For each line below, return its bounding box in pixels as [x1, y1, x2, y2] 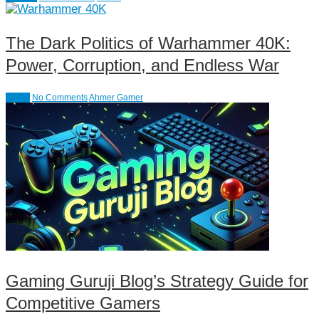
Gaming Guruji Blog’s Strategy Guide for [6, 271, 308, 291]
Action [6, 92, 30, 103]
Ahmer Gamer [89, 92, 143, 103]
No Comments [32, 92, 88, 103]
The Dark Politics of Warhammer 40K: [6, 33, 291, 53]
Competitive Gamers [6, 293, 160, 313]
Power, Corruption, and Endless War [6, 56, 279, 75]
